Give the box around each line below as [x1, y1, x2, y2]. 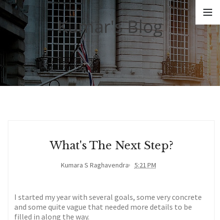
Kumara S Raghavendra [60, 161, 129, 170]
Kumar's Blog [57, 15, 163, 38]
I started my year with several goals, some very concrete [14, 192, 202, 202]
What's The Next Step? [49, 139, 173, 152]
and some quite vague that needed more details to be [14, 202, 192, 212]
